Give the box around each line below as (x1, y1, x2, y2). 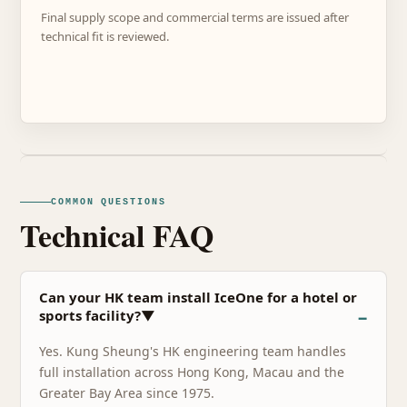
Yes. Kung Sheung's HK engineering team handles (39, 342, 346, 360)
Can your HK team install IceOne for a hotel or (39, 287, 357, 306)
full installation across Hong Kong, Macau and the (39, 362, 344, 381)
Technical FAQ (20, 212, 213, 258)
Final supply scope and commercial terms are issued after (41, 8, 349, 25)
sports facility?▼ (39, 305, 155, 324)
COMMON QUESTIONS (51, 196, 166, 207)
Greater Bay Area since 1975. (39, 383, 214, 402)
